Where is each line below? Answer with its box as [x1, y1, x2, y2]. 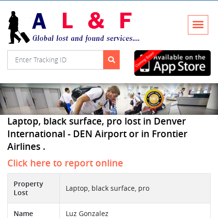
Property [14, 180, 43, 189]
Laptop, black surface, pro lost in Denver [7, 115, 186, 128]
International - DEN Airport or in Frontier [7, 127, 187, 141]
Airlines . [7, 140, 45, 153]
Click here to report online [7, 157, 123, 170]
